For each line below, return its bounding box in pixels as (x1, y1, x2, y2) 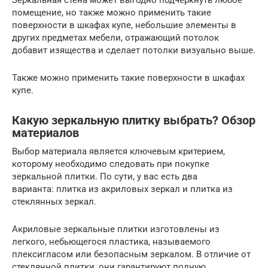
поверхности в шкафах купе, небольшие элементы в (12, 19, 236, 31)
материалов (12, 126, 79, 140)
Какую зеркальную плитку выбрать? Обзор (12, 114, 255, 127)
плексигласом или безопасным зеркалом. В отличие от (12, 248, 251, 260)
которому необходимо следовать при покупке (12, 158, 209, 169)
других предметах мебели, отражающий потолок (12, 32, 219, 43)
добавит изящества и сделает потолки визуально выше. (12, 44, 255, 56)
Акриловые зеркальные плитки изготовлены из (12, 223, 220, 234)
